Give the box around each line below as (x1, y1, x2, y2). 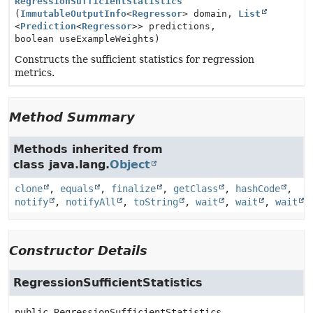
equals (60, 183, 94, 194)
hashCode (235, 183, 280, 194)
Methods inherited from (13, 143, 163, 156)
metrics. (15, 67, 54, 78)
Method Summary (9, 110, 135, 124)
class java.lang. (13, 158, 110, 171)
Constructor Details (9, 243, 147, 258)
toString (133, 196, 178, 208)
